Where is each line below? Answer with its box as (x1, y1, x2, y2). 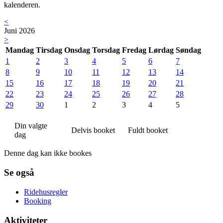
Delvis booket (71, 126, 115, 135)
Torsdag (92, 46, 120, 55)
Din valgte (14, 121, 47, 130)
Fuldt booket (128, 126, 168, 135)
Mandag (5, 46, 34, 55)
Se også (4, 167, 34, 178)
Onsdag (64, 46, 90, 55)
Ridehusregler (24, 187, 68, 196)
